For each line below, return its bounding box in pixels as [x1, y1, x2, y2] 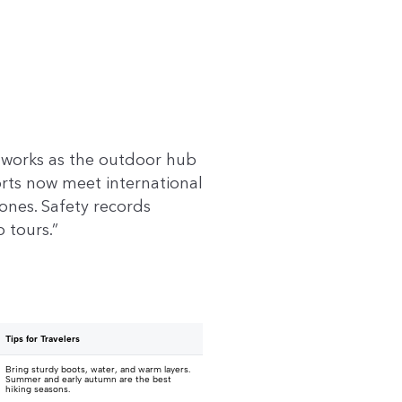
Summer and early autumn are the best [5, 374, 171, 385]
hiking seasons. [5, 384, 70, 395]
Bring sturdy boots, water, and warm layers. [5, 364, 190, 375]
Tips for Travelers [5, 334, 80, 345]
